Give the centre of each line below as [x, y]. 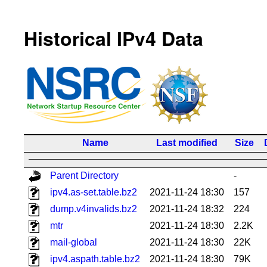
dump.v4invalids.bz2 [94, 209]
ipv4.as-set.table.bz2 [94, 192]
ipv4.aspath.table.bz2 [95, 259]
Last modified [187, 142]
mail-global [74, 242]
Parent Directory [84, 175]
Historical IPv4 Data [114, 38]
